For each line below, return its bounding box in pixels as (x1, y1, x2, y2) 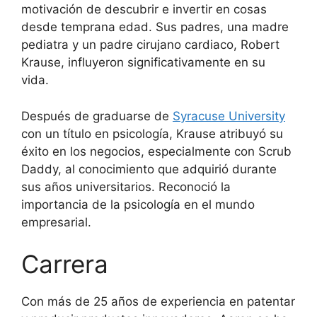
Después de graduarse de (21, 108, 173, 123)
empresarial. (21, 214, 91, 229)
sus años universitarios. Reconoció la (21, 179, 231, 194)
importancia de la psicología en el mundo (21, 197, 255, 212)
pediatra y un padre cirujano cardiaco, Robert (21, 38, 279, 52)
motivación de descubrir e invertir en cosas (21, 2, 267, 17)
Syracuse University (173, 108, 285, 123)
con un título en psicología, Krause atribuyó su (21, 126, 283, 141)
